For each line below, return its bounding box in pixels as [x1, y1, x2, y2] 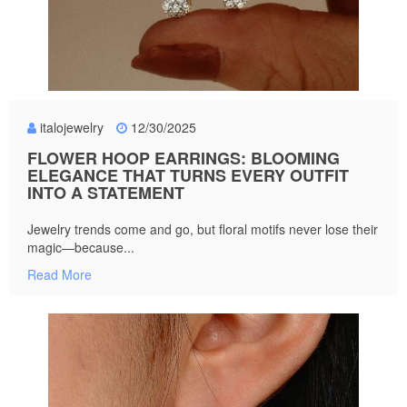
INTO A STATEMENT [27, 181, 184, 205]
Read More [27, 265, 92, 284]
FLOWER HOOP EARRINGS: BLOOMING [27, 146, 340, 171]
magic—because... [27, 238, 134, 257]
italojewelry [40, 118, 104, 137]
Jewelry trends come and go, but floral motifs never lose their [27, 220, 378, 239]
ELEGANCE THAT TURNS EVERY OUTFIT [27, 164, 349, 188]
